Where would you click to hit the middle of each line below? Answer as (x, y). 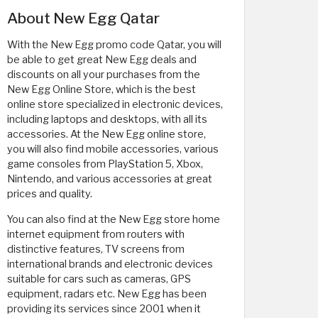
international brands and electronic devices (110, 264)
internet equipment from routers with (96, 234)
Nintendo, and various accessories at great (110, 179)
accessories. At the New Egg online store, (106, 134)
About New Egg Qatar (83, 18)
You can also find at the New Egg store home (114, 219)
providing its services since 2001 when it (104, 308)
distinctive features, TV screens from (96, 249)
